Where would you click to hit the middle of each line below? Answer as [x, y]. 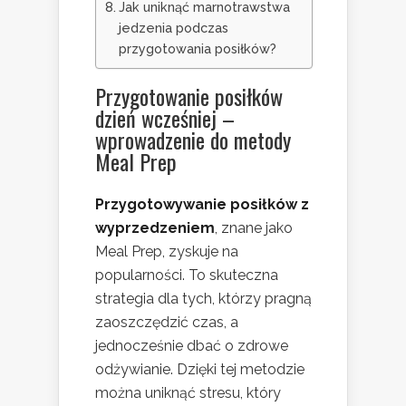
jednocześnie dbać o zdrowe [192, 346]
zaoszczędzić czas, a [167, 323]
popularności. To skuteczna [187, 275]
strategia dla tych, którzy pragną [203, 299]
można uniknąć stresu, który [188, 393]
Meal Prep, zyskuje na [167, 252]
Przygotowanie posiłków [189, 97]
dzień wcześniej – [165, 118]
